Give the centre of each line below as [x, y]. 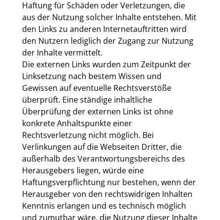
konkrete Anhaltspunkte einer [77, 123]
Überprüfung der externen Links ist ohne [97, 111]
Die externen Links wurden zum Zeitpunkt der [106, 64]
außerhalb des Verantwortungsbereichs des [103, 159]
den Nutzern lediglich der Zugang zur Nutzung [108, 41]
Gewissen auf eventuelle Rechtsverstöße [96, 88]
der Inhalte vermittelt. [62, 53]
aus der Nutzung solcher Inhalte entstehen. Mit [109, 17]
